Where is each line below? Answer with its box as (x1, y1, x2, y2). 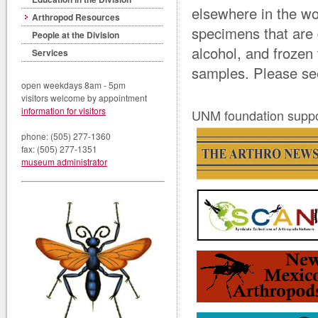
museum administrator (21, 155, 107, 168)
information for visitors (21, 104, 106, 117)
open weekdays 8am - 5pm (21, 79, 126, 92)
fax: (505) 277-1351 (21, 143, 97, 155)
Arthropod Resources (32, 11, 120, 24)
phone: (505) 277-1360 (21, 130, 111, 143)
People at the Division (32, 28, 119, 42)
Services (32, 46, 68, 60)
